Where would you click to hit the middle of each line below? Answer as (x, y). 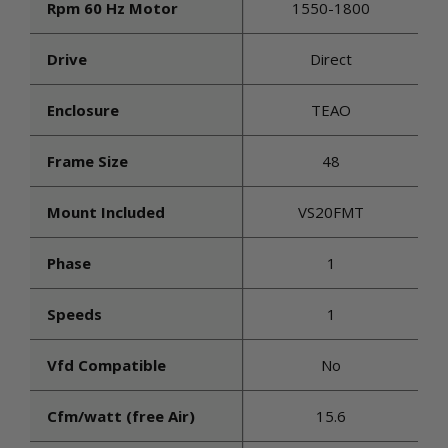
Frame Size (87, 161)
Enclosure (83, 110)
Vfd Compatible (106, 365)
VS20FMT (331, 212)
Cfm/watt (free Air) (121, 416)
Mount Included (106, 212)
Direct (331, 59)
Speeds (74, 314)
